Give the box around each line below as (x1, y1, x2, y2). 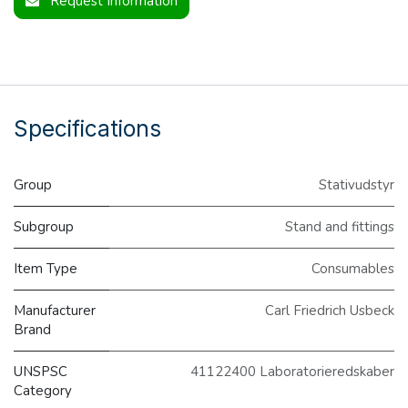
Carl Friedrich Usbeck (265, 301, 394, 320)
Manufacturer (14, 301, 96, 320)
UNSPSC (14, 362, 67, 381)
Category (14, 382, 72, 400)
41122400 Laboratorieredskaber (190, 362, 394, 381)
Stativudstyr (319, 176, 394, 194)
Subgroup (14, 218, 74, 236)
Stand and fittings (285, 218, 394, 236)
